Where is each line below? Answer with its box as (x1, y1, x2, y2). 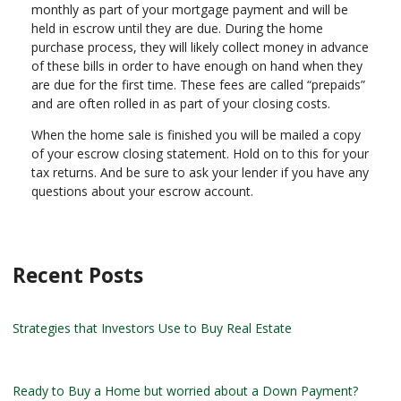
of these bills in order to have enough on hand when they (31, 56, 363, 74)
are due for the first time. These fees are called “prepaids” (31, 75, 365, 93)
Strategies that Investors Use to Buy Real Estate (13, 319, 292, 337)
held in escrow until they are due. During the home (31, 19, 323, 37)
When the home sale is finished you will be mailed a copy (31, 125, 361, 143)
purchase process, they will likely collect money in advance (31, 38, 369, 55)
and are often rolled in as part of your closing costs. (31, 94, 330, 112)
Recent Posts (13, 260, 143, 289)
